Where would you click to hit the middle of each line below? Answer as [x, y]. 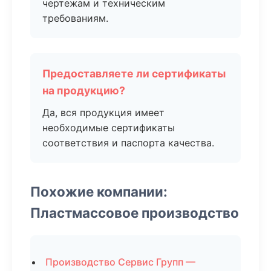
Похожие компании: [99, 191]
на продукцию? [84, 90]
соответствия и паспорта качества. [128, 143]
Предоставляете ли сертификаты [134, 73]
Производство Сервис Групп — [120, 262]
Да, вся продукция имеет [103, 113]
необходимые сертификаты [109, 128]
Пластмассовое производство [135, 213]
